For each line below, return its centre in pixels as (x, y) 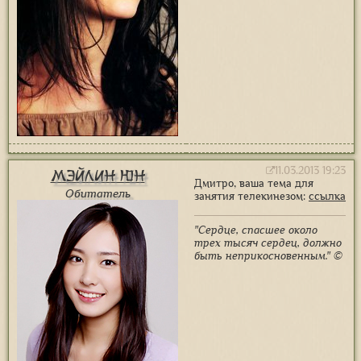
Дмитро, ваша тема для (254, 183)
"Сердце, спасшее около (256, 230)
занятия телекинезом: (251, 196)
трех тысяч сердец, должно (268, 243)
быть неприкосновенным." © (268, 256)
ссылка (327, 196)
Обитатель (98, 193)
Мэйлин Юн (98, 176)
